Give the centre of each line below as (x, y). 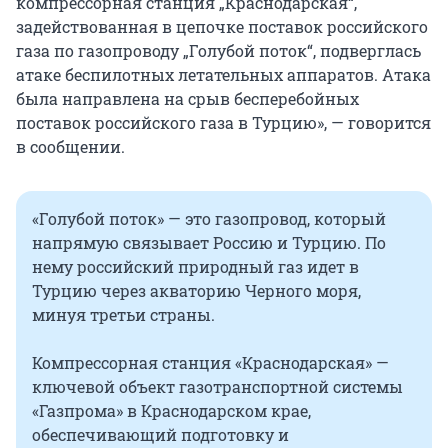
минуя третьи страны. (123, 315)
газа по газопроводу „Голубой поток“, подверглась (218, 51)
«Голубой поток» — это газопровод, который (209, 219)
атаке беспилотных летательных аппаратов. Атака (223, 75)
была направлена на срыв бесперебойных (187, 99)
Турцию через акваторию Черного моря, (196, 291)
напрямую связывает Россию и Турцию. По (209, 243)
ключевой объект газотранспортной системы (217, 387)
